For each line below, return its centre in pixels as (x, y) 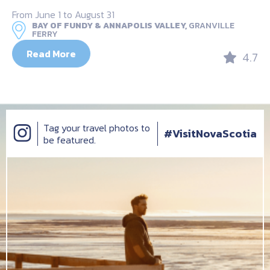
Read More (51, 53)
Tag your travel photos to (97, 128)
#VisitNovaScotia (210, 134)
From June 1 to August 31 (63, 14)
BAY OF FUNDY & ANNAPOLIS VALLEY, (109, 25)
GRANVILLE (212, 25)
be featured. (70, 140)
